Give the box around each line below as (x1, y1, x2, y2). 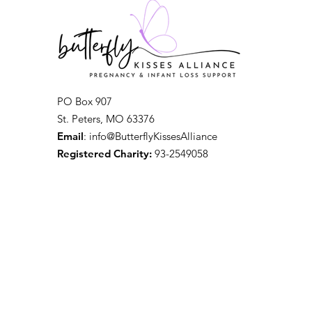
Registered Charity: (57, 146, 152, 160)
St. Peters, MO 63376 (57, 111, 155, 125)
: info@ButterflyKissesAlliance (84, 129, 217, 143)
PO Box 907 (57, 94, 112, 108)
